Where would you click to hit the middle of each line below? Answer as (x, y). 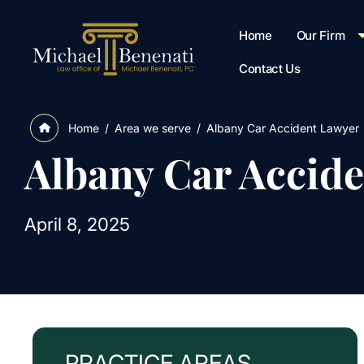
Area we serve (153, 128)
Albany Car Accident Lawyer (283, 128)
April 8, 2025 (77, 224)
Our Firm (321, 35)
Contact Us (269, 68)
